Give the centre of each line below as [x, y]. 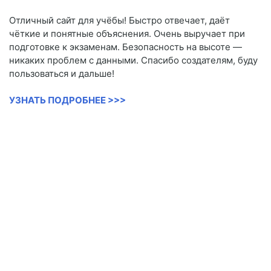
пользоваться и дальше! [62, 74]
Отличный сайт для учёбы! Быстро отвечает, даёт [119, 21]
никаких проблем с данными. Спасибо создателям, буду [133, 60]
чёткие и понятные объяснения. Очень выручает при [127, 34]
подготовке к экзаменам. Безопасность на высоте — [126, 47]
